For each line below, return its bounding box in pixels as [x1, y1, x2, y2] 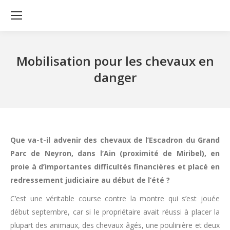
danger [93, 69, 137, 86]
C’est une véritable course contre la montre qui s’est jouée [10, 194, 220, 203]
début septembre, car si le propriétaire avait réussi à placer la [10, 207, 220, 217]
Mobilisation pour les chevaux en [16, 52, 214, 69]
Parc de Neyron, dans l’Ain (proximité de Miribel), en [10, 148, 220, 158]
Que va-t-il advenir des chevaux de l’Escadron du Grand [10, 135, 220, 145]
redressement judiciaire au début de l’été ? [10, 175, 170, 185]
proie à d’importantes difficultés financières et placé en [10, 162, 220, 171]
